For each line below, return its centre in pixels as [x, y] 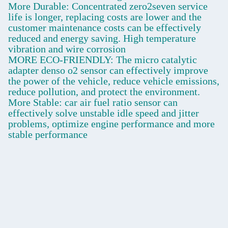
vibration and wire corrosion [67, 49]
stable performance [48, 135]
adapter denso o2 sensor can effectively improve [108, 70]
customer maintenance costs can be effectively [105, 28]
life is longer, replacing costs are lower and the [105, 17]
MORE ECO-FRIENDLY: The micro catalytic [103, 60]
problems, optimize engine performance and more [111, 124]
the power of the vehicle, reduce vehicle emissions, [114, 81]
